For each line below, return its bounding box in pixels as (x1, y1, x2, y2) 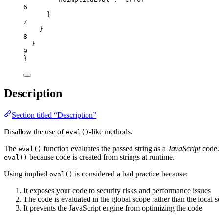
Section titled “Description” (12, 111, 96, 120)
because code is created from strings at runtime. (27, 153, 175, 162)
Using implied (4, 170, 49, 178)
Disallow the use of (4, 128, 66, 136)
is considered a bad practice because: (73, 170, 188, 178)
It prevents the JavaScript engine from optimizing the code (23, 204, 202, 213)
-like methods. (89, 128, 132, 136)
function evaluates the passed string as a (42, 144, 168, 153)
